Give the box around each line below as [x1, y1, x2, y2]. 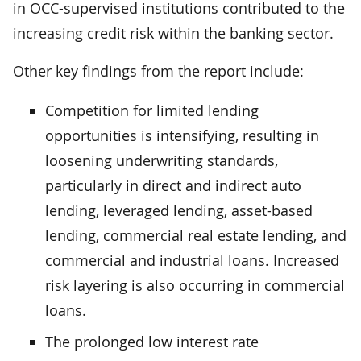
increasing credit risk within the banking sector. [13, 23, 334, 43]
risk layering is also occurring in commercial [45, 275, 345, 295]
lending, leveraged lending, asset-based [45, 200, 313, 220]
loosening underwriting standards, [45, 150, 278, 170]
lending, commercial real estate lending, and [45, 225, 346, 245]
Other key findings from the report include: [13, 60, 304, 81]
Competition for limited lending [45, 100, 259, 120]
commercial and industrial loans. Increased [45, 250, 339, 270]
